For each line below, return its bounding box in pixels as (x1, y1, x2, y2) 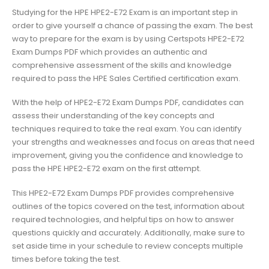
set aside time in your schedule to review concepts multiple (12, 240, 243, 252)
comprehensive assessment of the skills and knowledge (12, 59, 232, 71)
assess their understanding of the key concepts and (12, 110, 214, 122)
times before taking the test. (12, 253, 121, 265)
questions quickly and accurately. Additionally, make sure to (12, 227, 245, 239)
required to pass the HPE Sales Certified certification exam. (12, 72, 240, 84)
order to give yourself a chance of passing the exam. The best (12, 19, 253, 31)
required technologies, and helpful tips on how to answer (12, 214, 234, 226)
